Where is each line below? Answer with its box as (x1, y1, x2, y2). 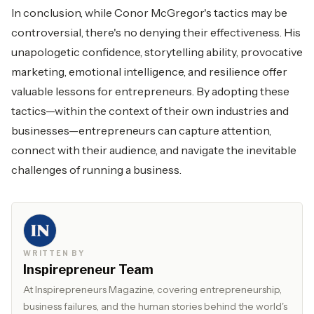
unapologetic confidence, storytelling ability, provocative (11, 44, 303, 59)
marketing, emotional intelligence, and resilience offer (11, 64, 287, 78)
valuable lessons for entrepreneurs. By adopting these (11, 83, 289, 98)
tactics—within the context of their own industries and (11, 103, 289, 118)
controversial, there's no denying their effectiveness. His (11, 25, 301, 39)
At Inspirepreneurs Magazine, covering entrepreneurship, (23, 282, 282, 296)
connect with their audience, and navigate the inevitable (11, 142, 296, 157)
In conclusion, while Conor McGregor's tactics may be (11, 5, 287, 20)
